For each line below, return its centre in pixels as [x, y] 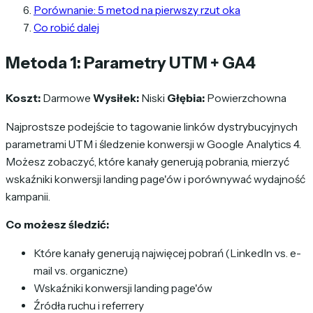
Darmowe [67, 99]
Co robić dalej [66, 27]
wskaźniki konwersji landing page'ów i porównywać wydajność [155, 179]
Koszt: [23, 99]
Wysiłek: [116, 99]
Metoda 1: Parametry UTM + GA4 [131, 63]
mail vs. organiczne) [81, 270]
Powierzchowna [246, 99]
